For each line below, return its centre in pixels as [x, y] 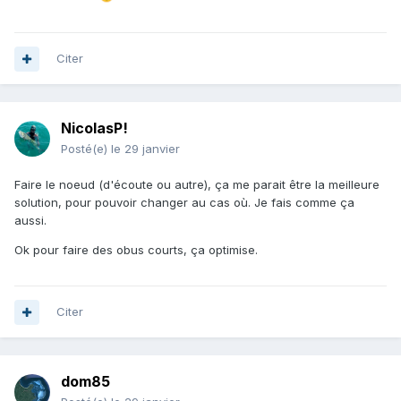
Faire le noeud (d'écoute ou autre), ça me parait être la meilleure [197, 185]
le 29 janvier [145, 149]
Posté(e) [86, 149]
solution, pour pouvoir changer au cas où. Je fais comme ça [184, 203]
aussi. [30, 221]
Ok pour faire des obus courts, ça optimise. [138, 250]
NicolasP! [94, 128]
